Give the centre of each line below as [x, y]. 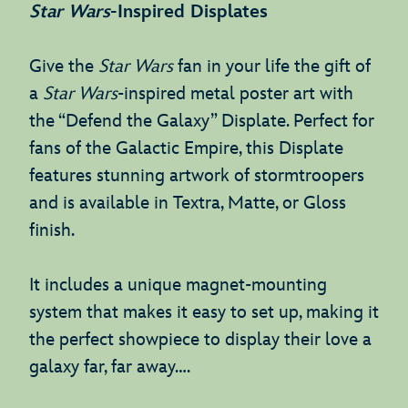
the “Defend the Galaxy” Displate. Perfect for [202, 121]
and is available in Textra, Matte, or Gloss [188, 203]
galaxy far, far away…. [116, 367]
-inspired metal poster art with [235, 93]
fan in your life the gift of [274, 66]
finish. [52, 230]
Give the [64, 66]
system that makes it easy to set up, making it [204, 312]
